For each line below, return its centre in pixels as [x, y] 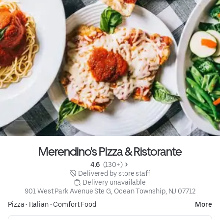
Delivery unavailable [114, 182]
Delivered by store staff [114, 174]
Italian [39, 205]
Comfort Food [75, 205]
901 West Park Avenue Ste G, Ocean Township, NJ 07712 [110, 191]
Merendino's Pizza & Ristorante [110, 152]
